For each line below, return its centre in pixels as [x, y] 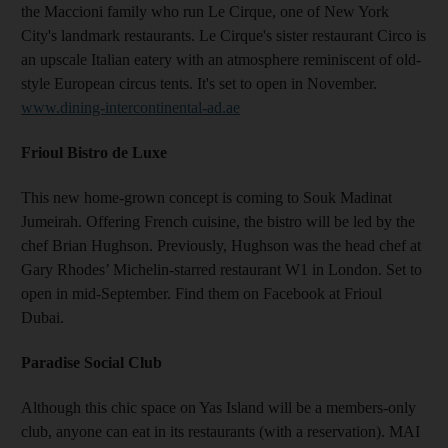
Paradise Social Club [91, 362]
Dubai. [42, 317]
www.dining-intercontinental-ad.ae [130, 107]
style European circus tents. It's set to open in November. [199, 83]
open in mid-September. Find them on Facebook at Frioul [201, 293]
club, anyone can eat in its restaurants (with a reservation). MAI [220, 431]
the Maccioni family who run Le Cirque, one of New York [205, 11]
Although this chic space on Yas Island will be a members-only [218, 407]
